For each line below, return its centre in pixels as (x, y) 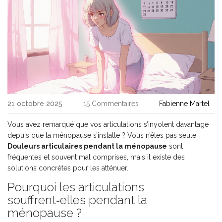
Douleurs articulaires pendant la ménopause (87, 146)
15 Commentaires (111, 104)
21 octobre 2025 (35, 104)
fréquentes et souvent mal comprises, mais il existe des (96, 157)
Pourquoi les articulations (76, 187)
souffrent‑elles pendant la (77, 200)
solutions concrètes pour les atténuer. (68, 168)
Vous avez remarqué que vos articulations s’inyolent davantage (108, 125)
